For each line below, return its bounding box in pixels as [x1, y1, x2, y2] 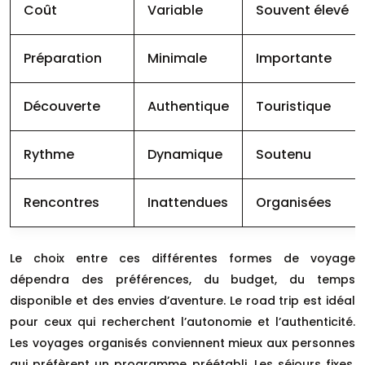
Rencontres [24, 192, 99, 212]
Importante [256, 48, 332, 68]
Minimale [147, 48, 207, 68]
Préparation [24, 48, 102, 68]
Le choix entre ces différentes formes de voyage [10, 249, 355, 266]
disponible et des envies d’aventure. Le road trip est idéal [10, 292, 355, 309]
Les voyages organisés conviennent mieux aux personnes [10, 334, 355, 351]
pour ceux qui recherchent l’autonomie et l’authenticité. [10, 313, 355, 330]
